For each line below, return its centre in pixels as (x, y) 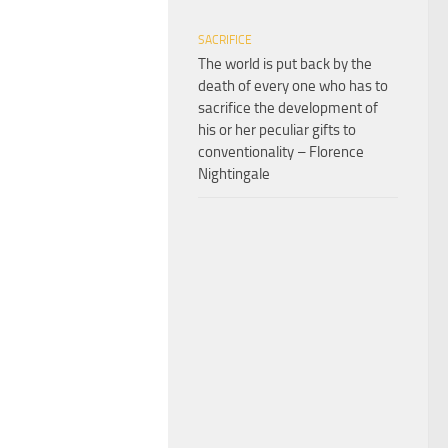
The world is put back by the (285, 63)
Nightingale (234, 173)
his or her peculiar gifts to (277, 129)
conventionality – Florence (281, 151)
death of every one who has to (293, 85)
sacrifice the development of (288, 107)
